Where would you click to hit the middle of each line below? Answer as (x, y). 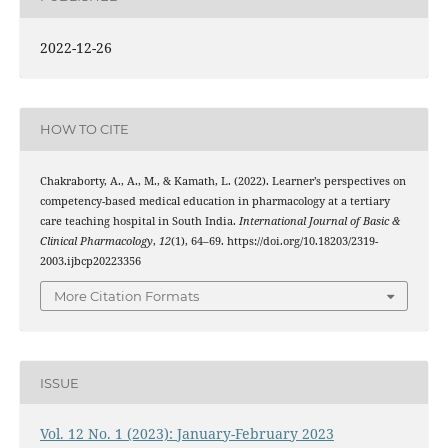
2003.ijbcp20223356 (90, 260)
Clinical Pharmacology (96, 240)
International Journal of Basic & (319, 220)
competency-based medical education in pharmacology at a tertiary (214, 200)
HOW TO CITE (84, 129)
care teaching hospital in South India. (139, 220)
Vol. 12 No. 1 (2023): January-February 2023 (186, 434)
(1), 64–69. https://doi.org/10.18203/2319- (274, 240)
